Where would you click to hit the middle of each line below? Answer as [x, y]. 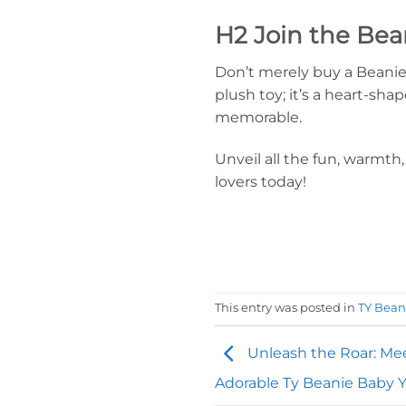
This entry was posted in [286, 308]
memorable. [258, 118]
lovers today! [261, 182]
